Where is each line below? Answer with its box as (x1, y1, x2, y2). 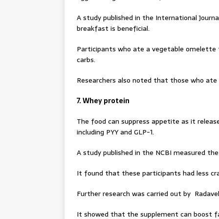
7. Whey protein (77, 95, 130, 106)
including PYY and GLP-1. (77, 127, 154, 137)
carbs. (77, 54, 95, 65)
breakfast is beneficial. (77, 23, 150, 34)
